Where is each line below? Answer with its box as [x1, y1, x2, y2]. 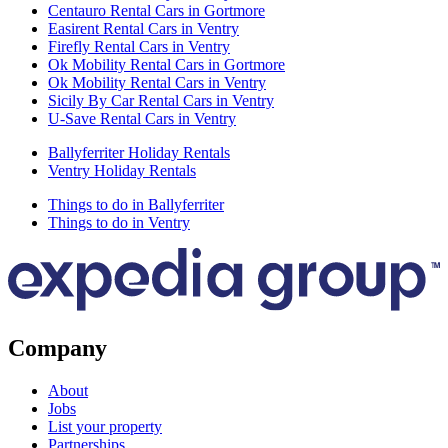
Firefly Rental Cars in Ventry [48, 37, 230, 55]
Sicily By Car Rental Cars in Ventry [48, 91, 274, 109]
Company [8, 334, 107, 361]
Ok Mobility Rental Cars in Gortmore [48, 55, 285, 73]
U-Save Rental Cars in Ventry [48, 109, 236, 127]
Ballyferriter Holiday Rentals [48, 143, 230, 161]
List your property [48, 417, 162, 435]
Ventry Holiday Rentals [48, 161, 196, 179]
